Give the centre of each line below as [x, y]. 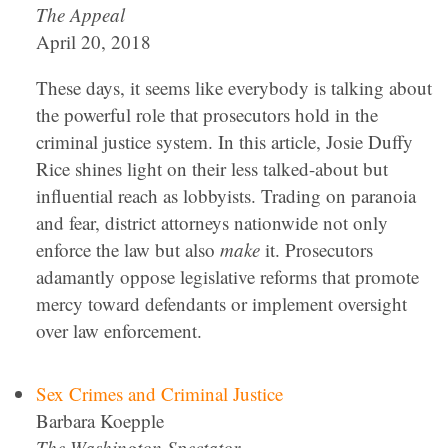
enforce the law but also [128, 249]
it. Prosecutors [316, 249]
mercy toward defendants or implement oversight [221, 303]
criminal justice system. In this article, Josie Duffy [224, 141]
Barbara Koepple [100, 420]
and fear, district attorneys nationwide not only [212, 222]
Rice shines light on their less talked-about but [212, 168]
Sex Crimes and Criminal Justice [159, 393]
